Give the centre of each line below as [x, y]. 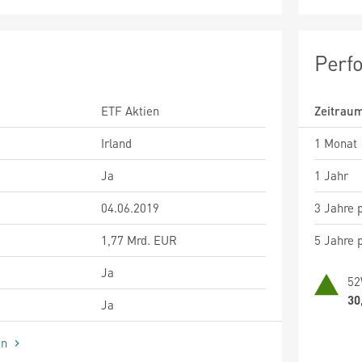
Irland [116, 143]
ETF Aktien [130, 110]
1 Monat [336, 143]
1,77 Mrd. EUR [139, 240]
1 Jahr [331, 175]
